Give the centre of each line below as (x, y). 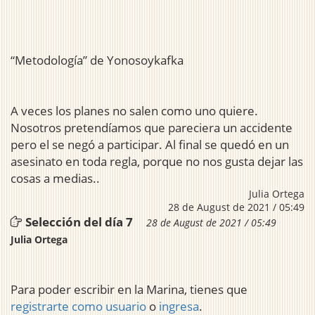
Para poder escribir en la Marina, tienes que (129, 290)
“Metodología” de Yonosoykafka (97, 60)
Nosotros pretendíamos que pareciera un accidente (152, 128)
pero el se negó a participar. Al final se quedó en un (150, 145)
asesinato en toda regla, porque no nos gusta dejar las (157, 162)
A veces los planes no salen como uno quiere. (134, 111)
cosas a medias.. (55, 179)
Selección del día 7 (79, 222)
